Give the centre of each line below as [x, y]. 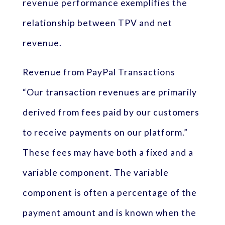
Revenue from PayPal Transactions [99, 72]
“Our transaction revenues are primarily [109, 92]
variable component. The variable [95, 172]
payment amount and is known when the [109, 212]
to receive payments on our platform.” [105, 132]
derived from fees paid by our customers [111, 112]
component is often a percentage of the [109, 192]
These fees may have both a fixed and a [108, 152]
